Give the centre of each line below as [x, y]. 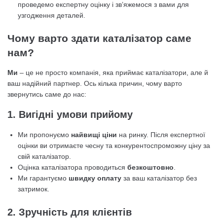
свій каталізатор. [44, 156]
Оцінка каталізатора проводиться [73, 167]
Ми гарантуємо [43, 178]
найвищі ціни [94, 135]
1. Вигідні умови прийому [70, 114]
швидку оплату [95, 178]
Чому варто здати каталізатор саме [99, 38]
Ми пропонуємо [44, 135]
